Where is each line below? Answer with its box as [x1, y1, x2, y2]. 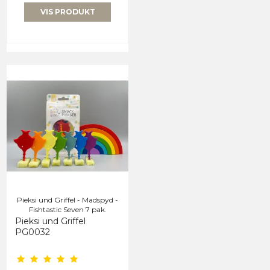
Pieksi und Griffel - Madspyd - [17, 195, 118, 205]
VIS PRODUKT [40, 7, 95, 17]
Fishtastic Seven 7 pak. [28, 205, 107, 215]
